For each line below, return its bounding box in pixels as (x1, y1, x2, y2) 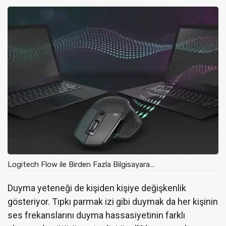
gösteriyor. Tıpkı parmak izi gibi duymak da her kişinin (8, 196, 218, 207)
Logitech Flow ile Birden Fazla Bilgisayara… (8, 159, 154, 169)
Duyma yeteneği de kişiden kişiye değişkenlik (8, 182, 186, 193)
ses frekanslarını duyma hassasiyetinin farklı (8, 209, 185, 220)
